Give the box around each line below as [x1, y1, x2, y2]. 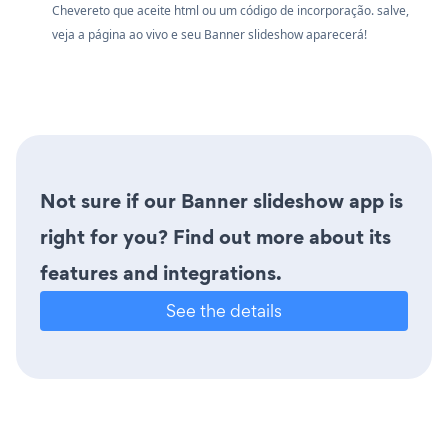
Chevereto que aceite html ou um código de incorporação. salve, [52, 2, 409, 20]
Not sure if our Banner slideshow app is [40, 187, 403, 216]
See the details [166, 299, 282, 323]
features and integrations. [40, 259, 282, 288]
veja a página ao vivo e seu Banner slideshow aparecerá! [52, 26, 367, 44]
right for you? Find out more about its [40, 223, 391, 252]
